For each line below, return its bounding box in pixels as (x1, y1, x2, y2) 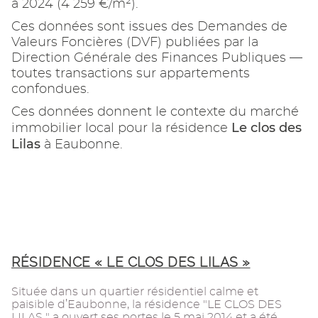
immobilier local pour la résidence (11, 122, 231, 136)
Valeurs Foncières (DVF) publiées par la (11, 36, 258, 50)
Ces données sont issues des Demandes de (11, 21, 287, 34)
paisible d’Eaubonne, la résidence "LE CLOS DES (11, 299, 282, 311)
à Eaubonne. (40, 138, 123, 152)
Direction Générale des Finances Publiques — (11, 52, 302, 65)
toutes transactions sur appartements (11, 67, 250, 81)
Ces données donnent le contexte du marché (11, 106, 299, 119)
